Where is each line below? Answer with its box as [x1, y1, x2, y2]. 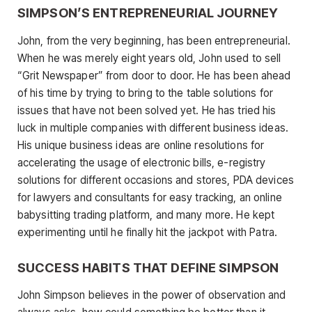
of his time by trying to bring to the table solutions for [17, 86, 273, 100]
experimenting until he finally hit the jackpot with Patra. [17, 225, 278, 239]
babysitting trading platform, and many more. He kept [17, 208, 275, 221]
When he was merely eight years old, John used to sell [17, 51, 281, 65]
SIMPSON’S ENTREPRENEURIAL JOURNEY [17, 4, 279, 20]
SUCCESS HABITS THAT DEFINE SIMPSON [17, 259, 279, 275]
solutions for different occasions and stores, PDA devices [17, 173, 294, 187]
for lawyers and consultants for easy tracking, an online [17, 190, 282, 204]
